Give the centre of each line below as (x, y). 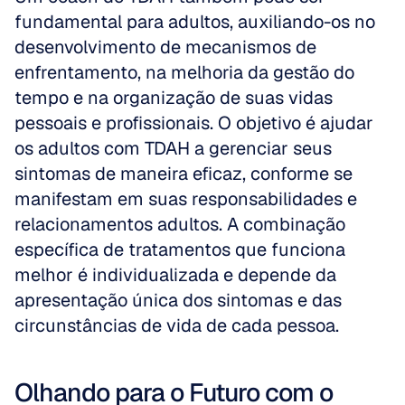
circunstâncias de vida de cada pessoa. (177, 325)
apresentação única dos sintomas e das (178, 300)
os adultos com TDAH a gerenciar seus (173, 148)
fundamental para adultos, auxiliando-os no (195, 22)
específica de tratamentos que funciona (180, 250)
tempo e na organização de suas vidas (174, 98)
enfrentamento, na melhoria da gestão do (184, 72)
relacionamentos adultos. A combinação (180, 224)
